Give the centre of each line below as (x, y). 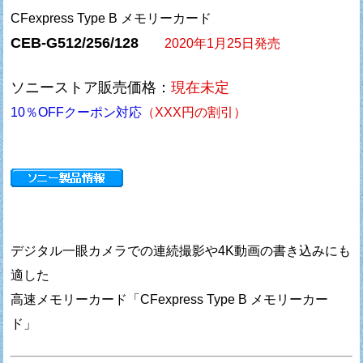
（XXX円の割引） (194, 112)
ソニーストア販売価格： (91, 87)
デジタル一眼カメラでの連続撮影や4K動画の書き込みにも (181, 250)
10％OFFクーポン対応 (77, 112)
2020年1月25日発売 (223, 43)
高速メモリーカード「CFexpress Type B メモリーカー (170, 299)
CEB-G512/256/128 (75, 43)
